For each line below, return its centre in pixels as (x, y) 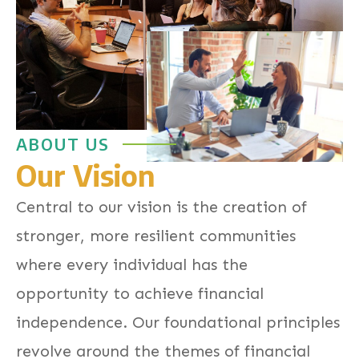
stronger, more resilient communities (156, 236)
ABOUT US (63, 144)
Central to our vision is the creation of (161, 207)
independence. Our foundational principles (178, 322)
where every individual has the (132, 264)
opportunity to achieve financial (140, 293)
